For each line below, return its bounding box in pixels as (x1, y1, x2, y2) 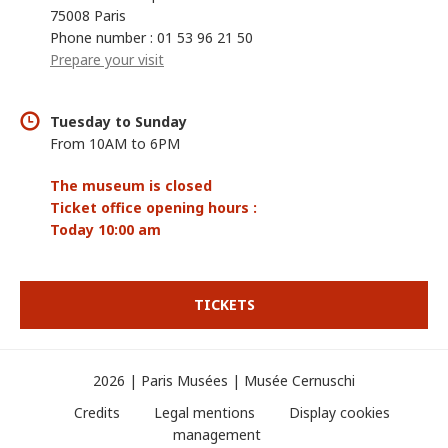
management (172, 424, 261, 444)
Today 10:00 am (50, 219, 161, 239)
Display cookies (288, 402, 390, 422)
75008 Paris (50, 5, 126, 25)
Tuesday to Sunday (50, 111, 187, 131)
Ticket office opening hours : (50, 197, 257, 217)
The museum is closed (50, 175, 212, 195)
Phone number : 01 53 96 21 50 (50, 27, 253, 47)
